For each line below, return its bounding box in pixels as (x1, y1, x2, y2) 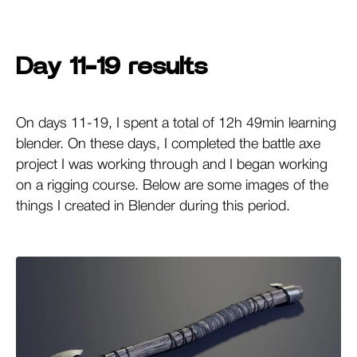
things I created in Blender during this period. (16, 199, 290, 213)
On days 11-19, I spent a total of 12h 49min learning (16, 116, 336, 130)
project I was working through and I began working (16, 158, 328, 171)
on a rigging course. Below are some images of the (16, 178, 328, 192)
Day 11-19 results (16, 54, 207, 79)
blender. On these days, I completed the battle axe (16, 137, 320, 151)
